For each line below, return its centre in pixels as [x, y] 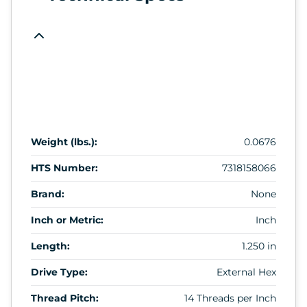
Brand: [48, 194]
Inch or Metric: [67, 220]
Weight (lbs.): [64, 142]
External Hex [246, 272]
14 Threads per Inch [230, 298]
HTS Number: [64, 168]
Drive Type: [59, 272]
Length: [50, 246]
